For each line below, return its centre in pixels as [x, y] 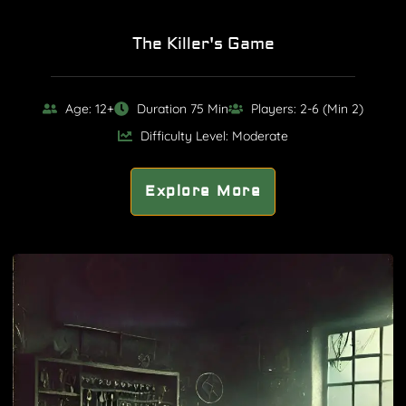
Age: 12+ [90, 108]
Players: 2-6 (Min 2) [307, 108]
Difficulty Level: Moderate [214, 135]
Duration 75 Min [183, 108]
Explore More [203, 191]
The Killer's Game [203, 43]
